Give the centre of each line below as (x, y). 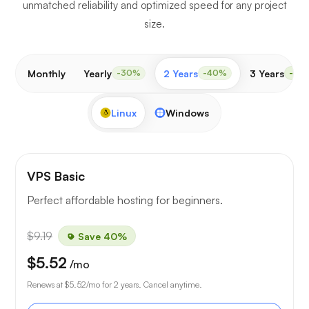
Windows (187, 112)
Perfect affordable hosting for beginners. (125, 200)
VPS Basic (56, 176)
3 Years (267, 73)
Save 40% (101, 236)
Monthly (47, 73)
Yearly (98, 73)
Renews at (46, 284)
